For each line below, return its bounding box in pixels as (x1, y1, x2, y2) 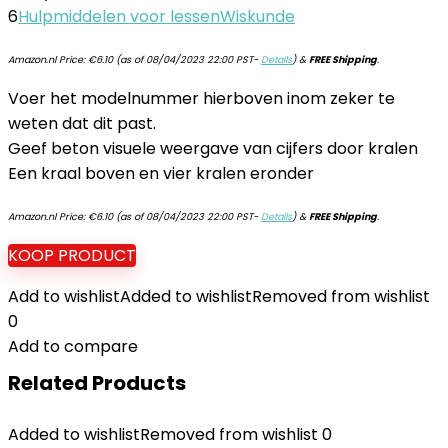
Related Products (8, 369, 186, 397)
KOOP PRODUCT (8, 244, 136, 267)
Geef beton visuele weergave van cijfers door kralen (8, 137, 418, 160)
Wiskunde (220, 5, 295, 28)
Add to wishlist (8, 285, 120, 308)
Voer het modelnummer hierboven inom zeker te (8, 87, 395, 110)
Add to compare (8, 335, 138, 358)
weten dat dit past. (8, 112, 156, 135)
